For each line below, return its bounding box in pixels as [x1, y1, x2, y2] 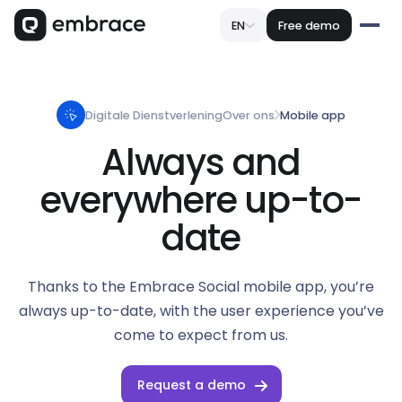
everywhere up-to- [39, 175, 363, 225]
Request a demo [136, 376, 246, 394]
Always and [100, 137, 301, 188]
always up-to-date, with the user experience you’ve [18, 301, 384, 321]
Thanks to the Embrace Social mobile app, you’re [28, 276, 374, 297]
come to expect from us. [114, 325, 288, 345]
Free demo [278, 17, 341, 33]
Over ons [223, 107, 275, 123]
